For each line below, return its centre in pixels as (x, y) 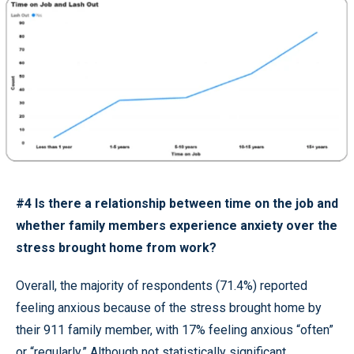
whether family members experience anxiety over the (177, 226)
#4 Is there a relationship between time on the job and (177, 204)
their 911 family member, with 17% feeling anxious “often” (175, 330)
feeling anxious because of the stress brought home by (169, 308)
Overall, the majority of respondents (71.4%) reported (162, 286)
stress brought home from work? (116, 248)
